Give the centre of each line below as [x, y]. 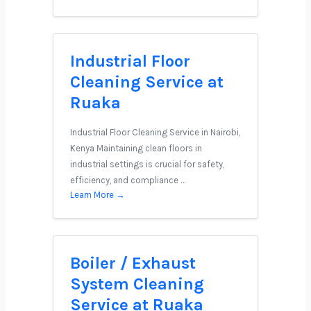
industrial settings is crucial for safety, [147, 164]
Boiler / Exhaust [133, 263]
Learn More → [98, 195]
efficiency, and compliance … [128, 180]
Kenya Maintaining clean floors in [136, 148]
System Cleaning [137, 284]
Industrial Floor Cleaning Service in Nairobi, [155, 132]
